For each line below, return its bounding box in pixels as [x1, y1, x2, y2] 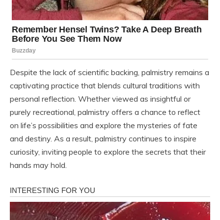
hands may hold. [10, 160, 67, 170]
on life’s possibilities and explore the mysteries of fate [10, 120, 197, 130]
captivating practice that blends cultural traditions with [10, 80, 200, 90]
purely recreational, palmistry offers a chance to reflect [10, 107, 200, 117]
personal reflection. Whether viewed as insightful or [10, 93, 191, 104]
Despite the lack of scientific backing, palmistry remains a [10, 67, 209, 77]
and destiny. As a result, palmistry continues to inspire [10, 133, 196, 143]
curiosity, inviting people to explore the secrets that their [10, 146, 206, 157]
